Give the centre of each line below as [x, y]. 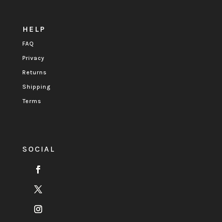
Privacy [33, 58]
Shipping [36, 86]
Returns [34, 72]
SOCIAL [38, 149]
